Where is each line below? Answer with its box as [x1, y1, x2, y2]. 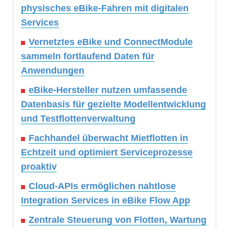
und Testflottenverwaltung [21, 113, 135, 124]
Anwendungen [21, 65, 84, 76]
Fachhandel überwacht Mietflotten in [29, 133, 188, 144]
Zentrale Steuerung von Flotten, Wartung [29, 215, 207, 225]
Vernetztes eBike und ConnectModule [29, 37, 193, 48]
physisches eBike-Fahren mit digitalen [21, 3, 189, 14]
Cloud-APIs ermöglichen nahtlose [29, 181, 176, 192]
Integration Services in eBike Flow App [21, 195, 190, 206]
